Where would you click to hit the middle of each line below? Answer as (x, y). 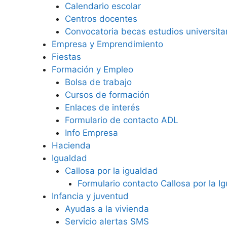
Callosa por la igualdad (111, 171)
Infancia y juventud (90, 196)
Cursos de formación (107, 95)
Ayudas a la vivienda (107, 209)
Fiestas (66, 57)
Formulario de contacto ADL (121, 120)
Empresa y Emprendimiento (107, 44)
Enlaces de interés (102, 107)
